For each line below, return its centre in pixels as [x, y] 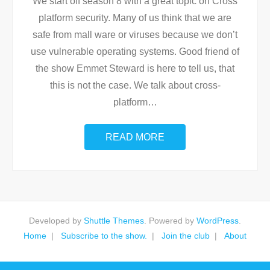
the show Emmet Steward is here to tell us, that [135, 68]
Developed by [56, 221]
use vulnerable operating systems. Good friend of [135, 52]
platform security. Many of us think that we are [135, 18]
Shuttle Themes [114, 221]
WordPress [218, 221]
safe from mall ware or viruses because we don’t [135, 35]
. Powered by [170, 221]
